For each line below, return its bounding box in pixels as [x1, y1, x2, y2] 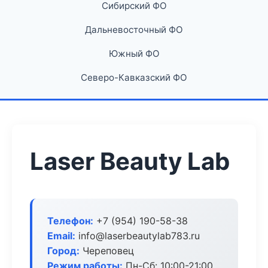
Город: [47, 245, 80, 257]
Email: [47, 230, 75, 242]
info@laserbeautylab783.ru [75, 230, 200, 242]
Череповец [80, 245, 134, 257]
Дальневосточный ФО [85, 24, 183, 35]
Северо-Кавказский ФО [81, 72, 187, 83]
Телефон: [47, 215, 93, 227]
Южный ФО [108, 48, 160, 59]
